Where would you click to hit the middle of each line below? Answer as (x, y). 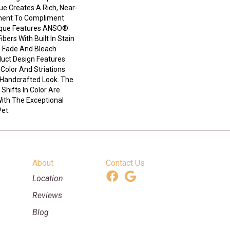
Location (47, 179)
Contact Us (126, 163)
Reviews (47, 196)
